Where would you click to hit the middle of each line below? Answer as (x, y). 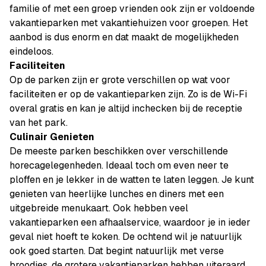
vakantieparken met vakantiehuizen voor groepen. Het (129, 23)
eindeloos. (31, 51)
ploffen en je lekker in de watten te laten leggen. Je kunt (132, 180)
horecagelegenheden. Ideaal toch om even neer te (119, 165)
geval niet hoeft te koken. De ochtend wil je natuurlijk (126, 237)
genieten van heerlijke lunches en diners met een (117, 194)
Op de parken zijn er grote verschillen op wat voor (120, 80)
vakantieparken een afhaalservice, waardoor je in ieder (130, 222)
